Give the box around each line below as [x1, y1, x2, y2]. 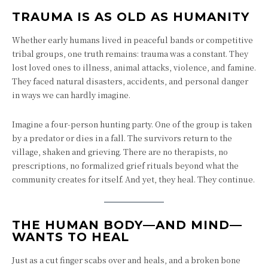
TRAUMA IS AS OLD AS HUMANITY [12, 10, 249, 24]
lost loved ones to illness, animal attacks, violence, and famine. [12, 62, 256, 73]
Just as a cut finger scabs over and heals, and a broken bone [12, 254, 240, 266]
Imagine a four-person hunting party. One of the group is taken [12, 118, 252, 130]
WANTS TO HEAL [12, 230, 129, 244]
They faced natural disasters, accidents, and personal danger [12, 75, 248, 87]
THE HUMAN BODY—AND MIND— [12, 218, 242, 232]
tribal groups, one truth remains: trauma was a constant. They [12, 48, 248, 59]
